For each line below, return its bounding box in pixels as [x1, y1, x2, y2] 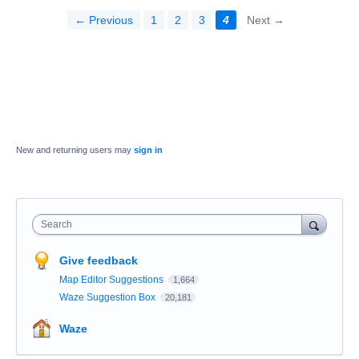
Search [41, 219, 72, 231]
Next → [247, 14, 284, 27]
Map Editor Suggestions [59, 274, 166, 286]
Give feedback [59, 254, 138, 268]
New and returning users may [16, 145, 134, 155]
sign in [134, 145, 163, 155]
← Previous [75, 14, 133, 27]
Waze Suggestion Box [59, 292, 158, 304]
